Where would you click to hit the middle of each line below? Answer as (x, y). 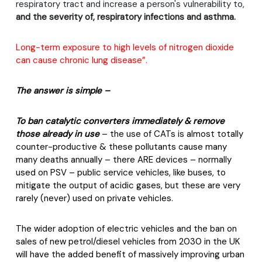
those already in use (59, 134)
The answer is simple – (63, 91)
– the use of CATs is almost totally (173, 134)
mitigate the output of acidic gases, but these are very (128, 185)
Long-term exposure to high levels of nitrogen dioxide (125, 47)
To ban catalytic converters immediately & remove (120, 121)
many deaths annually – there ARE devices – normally (124, 160)
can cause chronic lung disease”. (82, 60)
